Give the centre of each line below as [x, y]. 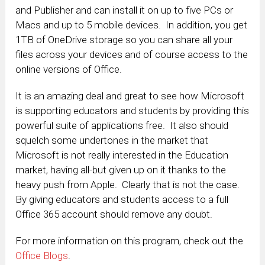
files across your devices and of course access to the [132, 54]
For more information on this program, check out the [130, 240]
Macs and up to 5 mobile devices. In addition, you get [132, 25]
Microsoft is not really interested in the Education [122, 155]
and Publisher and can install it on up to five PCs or [125, 10]
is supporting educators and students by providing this [132, 110]
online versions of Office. [69, 69]
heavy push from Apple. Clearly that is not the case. [129, 184]
